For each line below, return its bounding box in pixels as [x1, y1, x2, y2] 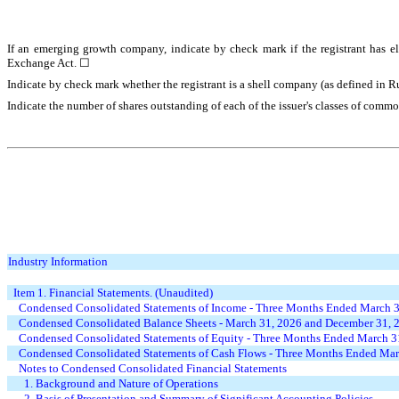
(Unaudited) [152, 286, 214, 300]
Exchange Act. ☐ [7, 56, 90, 70]
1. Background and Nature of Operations [24, 377, 219, 391]
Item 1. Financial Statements [13, 286, 151, 300]
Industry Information [8, 255, 109, 269]
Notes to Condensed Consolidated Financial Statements [19, 362, 288, 376]
